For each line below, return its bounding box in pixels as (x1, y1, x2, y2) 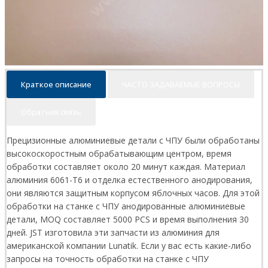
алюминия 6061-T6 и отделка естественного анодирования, (7, 174, 252, 186)
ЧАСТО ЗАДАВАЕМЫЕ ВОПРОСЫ (122, 79, 240, 90)
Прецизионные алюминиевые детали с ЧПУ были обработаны (7, 135, 260, 147)
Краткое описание (21, 79, 92, 90)
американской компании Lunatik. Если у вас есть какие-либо (7, 240, 251, 252)
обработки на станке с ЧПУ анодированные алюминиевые (7, 200, 245, 212)
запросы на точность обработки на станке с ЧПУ (7, 253, 209, 265)
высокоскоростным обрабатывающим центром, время (7, 148, 232, 160)
